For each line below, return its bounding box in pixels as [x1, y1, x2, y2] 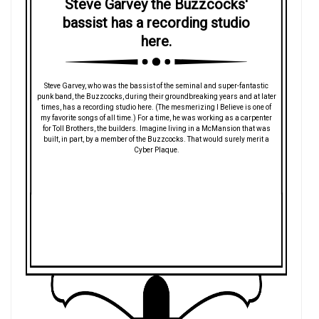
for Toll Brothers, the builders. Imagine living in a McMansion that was [42, 124, 271, 132]
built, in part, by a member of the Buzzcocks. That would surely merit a [43, 135, 269, 143]
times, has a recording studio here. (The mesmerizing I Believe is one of [41, 103, 271, 111]
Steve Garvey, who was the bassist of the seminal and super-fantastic [44, 81, 268, 90]
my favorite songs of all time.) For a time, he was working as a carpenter [41, 113, 272, 122]
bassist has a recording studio [63, 14, 250, 32]
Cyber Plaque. [133, 145, 179, 154]
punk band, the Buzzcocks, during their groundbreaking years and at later [36, 92, 276, 100]
